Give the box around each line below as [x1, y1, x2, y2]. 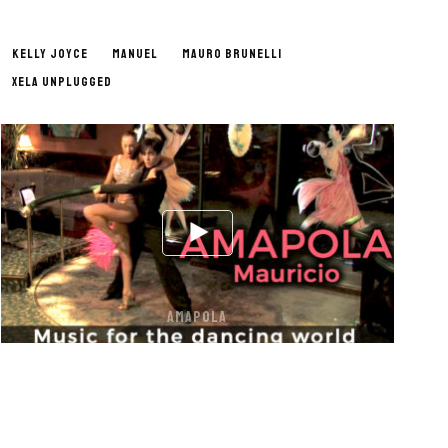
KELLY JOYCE [12, 46, 88, 62]
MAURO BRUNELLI [182, 46, 282, 62]
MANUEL [112, 46, 158, 62]
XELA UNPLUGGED [11, 74, 112, 90]
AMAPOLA [167, 306, 228, 327]
